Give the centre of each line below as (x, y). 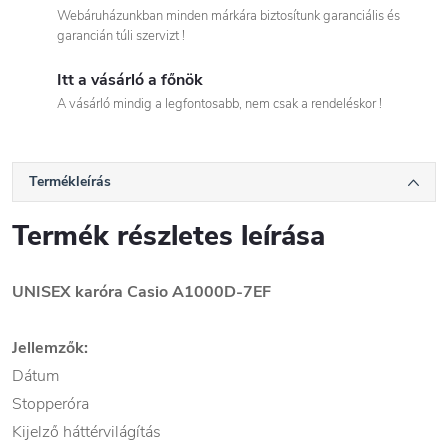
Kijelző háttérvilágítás (86, 432)
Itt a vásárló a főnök (130, 80)
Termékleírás (70, 182)
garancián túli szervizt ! (121, 36)
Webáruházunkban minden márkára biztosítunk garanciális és (228, 16)
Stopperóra (50, 404)
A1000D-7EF (221, 292)
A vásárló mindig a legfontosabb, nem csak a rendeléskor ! (219, 104)
